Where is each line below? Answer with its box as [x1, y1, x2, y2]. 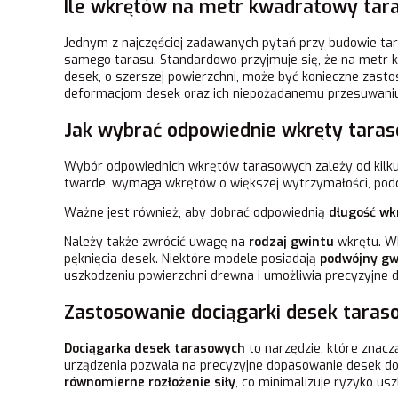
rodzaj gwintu [249, 234, 334, 251]
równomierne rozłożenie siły [64, 374, 235, 392]
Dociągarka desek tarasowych [64, 340, 245, 358]
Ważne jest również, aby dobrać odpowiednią [64, 204, 329, 222]
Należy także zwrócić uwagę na [64, 234, 249, 251]
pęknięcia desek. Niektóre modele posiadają [64, 251, 320, 268]
